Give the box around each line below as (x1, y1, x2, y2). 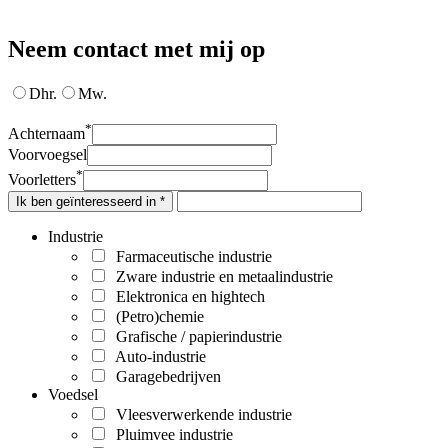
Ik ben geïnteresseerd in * (16, 193, 165, 209)
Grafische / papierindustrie (108, 327, 282, 345)
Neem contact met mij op (8, 35, 265, 62)
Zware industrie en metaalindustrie (108, 267, 333, 285)
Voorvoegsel (8, 146, 87, 164)
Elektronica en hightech (108, 287, 265, 305)
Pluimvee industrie (108, 425, 233, 443)
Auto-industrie (108, 347, 206, 365)
